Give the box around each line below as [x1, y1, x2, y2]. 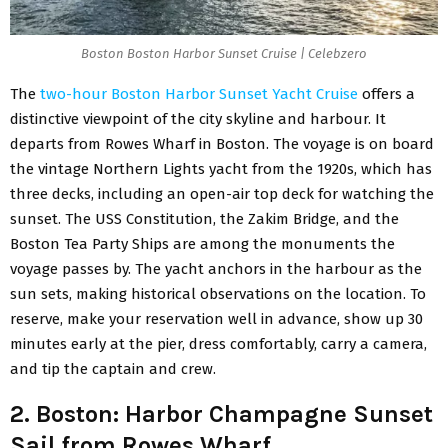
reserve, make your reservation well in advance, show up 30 [10, 310, 423, 329]
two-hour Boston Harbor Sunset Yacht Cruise [40, 85, 358, 104]
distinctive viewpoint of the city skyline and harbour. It [10, 110, 386, 129]
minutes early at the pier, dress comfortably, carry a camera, [10, 335, 427, 354]
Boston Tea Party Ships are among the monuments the [10, 235, 395, 254]
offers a [358, 85, 415, 104]
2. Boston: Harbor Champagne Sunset [10, 400, 433, 429]
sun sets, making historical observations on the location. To [10, 285, 426, 304]
